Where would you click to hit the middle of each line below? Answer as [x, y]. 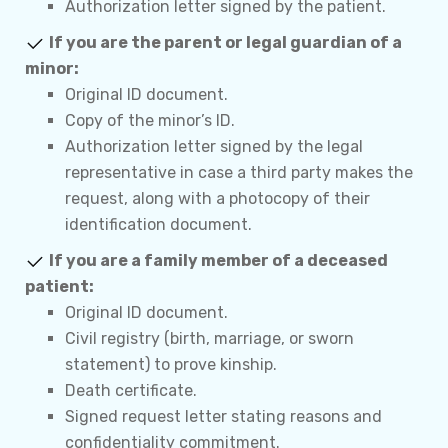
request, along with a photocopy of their [217, 198]
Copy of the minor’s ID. [150, 120]
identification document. [158, 224]
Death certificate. [131, 390]
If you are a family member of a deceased [218, 260]
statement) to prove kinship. [171, 364]
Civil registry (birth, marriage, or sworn [209, 338]
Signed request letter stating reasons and [223, 416]
